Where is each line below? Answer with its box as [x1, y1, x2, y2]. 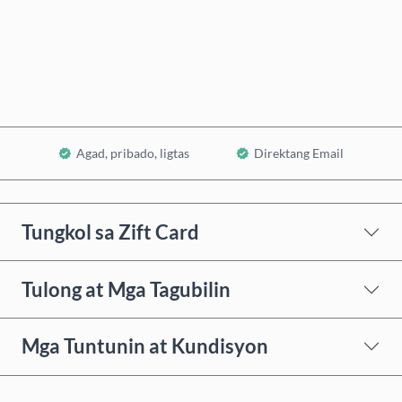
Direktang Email [254, 145, 344, 162]
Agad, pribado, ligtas [76, 145, 189, 162]
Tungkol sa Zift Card [22, 219, 199, 244]
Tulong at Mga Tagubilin [22, 276, 231, 301]
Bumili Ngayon [167, 6, 258, 24]
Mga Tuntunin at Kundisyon [22, 334, 268, 359]
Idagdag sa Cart [163, 66, 259, 84]
